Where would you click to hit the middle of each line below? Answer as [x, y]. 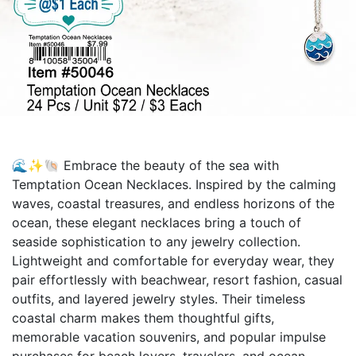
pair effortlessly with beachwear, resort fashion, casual [177, 280]
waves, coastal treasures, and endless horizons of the [173, 204]
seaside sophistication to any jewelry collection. [156, 242]
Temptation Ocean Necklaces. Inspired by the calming [174, 185]
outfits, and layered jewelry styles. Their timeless [159, 299]
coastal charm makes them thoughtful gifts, [143, 318]
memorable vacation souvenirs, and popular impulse [169, 337]
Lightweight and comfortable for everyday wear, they [173, 261]
